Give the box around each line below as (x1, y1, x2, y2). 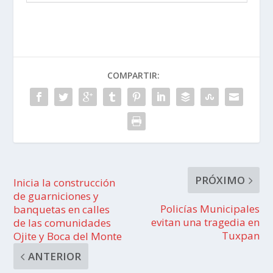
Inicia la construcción (13, 175, 116, 190)
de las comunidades (13, 216, 112, 230)
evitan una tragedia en (151, 215, 260, 230)
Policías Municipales (160, 202, 260, 216)
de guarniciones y (13, 189, 99, 204)
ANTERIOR (28, 249, 82, 264)
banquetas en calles (13, 202, 110, 217)
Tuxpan (221, 229, 260, 243)
